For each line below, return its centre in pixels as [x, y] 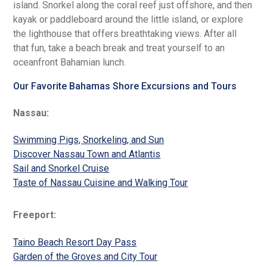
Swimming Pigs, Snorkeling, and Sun [89, 140]
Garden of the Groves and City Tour [86, 256]
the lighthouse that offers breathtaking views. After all [125, 33]
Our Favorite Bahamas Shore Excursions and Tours [125, 86]
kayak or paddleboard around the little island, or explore [128, 19]
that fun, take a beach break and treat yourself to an [119, 48]
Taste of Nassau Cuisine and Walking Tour [101, 183]
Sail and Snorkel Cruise [61, 169]
